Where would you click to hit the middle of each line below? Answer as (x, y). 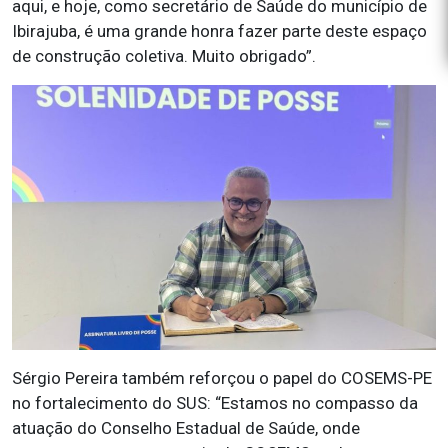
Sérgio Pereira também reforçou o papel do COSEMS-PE (222, 378)
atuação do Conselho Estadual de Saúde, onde (186, 428)
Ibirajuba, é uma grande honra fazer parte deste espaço (219, 31)
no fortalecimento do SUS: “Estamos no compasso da (215, 403)
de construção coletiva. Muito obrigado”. (164, 56)
